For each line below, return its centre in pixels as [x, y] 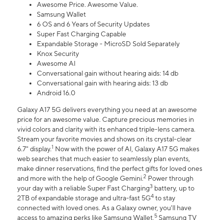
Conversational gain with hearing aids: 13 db [102, 83]
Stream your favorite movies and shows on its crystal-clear [104, 139]
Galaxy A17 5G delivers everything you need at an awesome [107, 110]
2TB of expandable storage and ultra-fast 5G [84, 198]
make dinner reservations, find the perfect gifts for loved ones [110, 169]
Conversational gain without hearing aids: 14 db [108, 73]
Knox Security [58, 54]
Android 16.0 [56, 93]
